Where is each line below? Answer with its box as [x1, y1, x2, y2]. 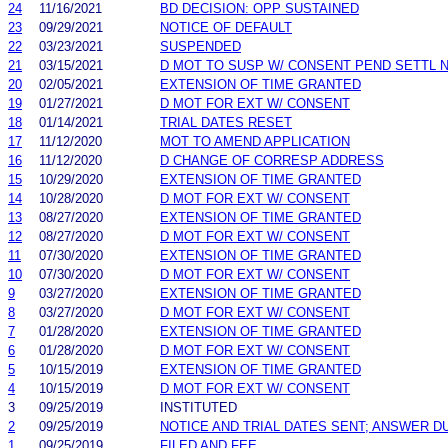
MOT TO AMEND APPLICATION [160, 133, 350, 149]
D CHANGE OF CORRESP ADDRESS [160, 152, 384, 168]
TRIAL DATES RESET [160, 114, 292, 130]
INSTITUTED [160, 399, 237, 415]
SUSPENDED [160, 38, 241, 54]
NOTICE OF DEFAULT [160, 19, 292, 35]
